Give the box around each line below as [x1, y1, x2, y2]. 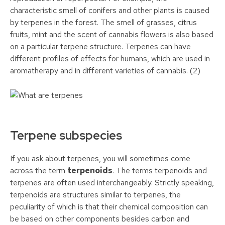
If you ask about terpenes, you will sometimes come [10, 153, 190, 164]
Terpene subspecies [10, 128, 122, 144]
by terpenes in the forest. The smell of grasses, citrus [10, 17, 197, 28]
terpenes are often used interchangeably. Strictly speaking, [10, 177, 214, 188]
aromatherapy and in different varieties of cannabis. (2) [10, 65, 200, 76]
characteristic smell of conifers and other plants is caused [10, 5, 209, 16]
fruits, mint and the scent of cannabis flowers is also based [10, 29, 213, 40]
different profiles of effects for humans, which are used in [10, 53, 210, 64]
